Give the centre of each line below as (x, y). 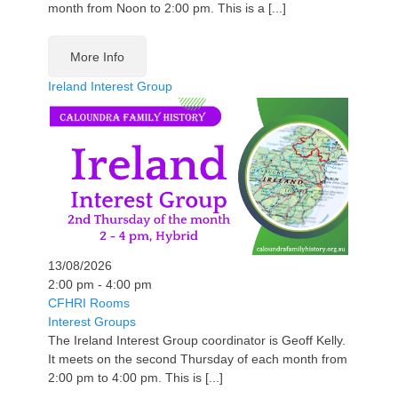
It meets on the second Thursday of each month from (198, 358)
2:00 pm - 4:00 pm (100, 284)
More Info (97, 57)
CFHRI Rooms (89, 302)
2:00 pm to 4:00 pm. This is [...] (135, 377)
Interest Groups (92, 321)
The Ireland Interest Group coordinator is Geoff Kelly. (197, 340)
